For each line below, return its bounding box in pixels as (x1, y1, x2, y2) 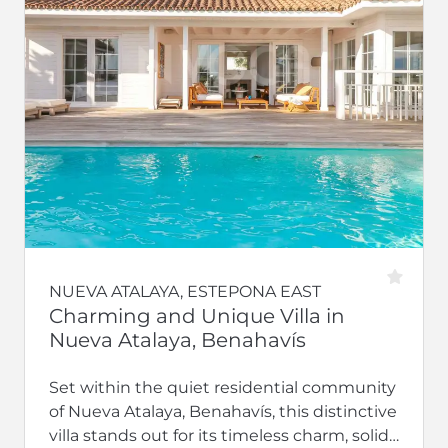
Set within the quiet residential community (49, 377, 396, 397)
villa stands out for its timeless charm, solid (49, 425, 389, 445)
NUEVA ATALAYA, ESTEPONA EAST (49, 281, 321, 301)
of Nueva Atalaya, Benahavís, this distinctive (49, 401, 397, 421)
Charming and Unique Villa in (49, 303, 345, 328)
